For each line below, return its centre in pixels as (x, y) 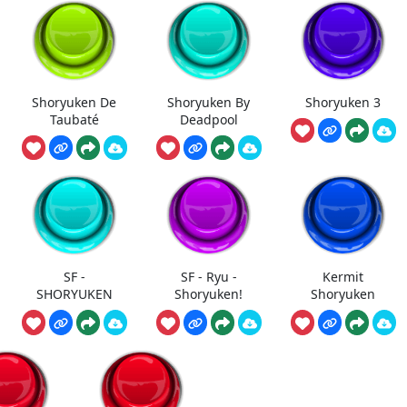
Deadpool (208, 119)
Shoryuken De (74, 102)
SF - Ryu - (208, 276)
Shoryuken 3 (343, 102)
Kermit (343, 276)
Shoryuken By (208, 102)
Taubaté (74, 119)
